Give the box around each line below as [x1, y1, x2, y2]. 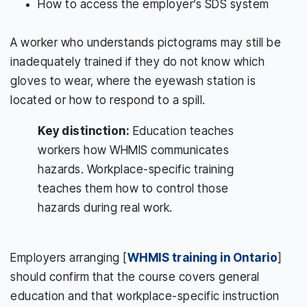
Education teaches [130, 123, 234, 138]
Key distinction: [38, 123, 130, 138]
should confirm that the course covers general [10, 269, 260, 284]
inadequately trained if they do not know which [10, 54, 265, 69]
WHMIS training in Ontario [127, 250, 278, 265]
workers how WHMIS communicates [38, 143, 229, 157]
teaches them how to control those [38, 181, 229, 195]
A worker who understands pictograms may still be [10, 35, 281, 49]
